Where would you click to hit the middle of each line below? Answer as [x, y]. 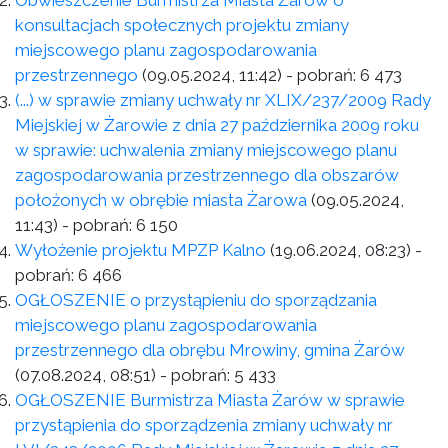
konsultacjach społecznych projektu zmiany [182, 25]
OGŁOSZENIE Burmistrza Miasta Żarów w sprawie [210, 400]
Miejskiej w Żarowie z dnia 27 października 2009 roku [217, 125]
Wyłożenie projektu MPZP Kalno [140, 250]
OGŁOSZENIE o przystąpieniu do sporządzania [196, 300]
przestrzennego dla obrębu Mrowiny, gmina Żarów [210, 350]
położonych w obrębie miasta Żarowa [161, 200]
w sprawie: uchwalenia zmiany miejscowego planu [206, 150]
